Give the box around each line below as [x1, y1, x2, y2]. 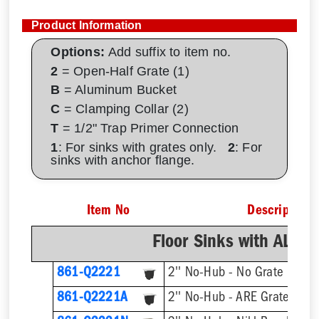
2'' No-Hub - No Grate [167, 266, 284, 281]
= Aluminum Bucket [60, 83, 177, 98]
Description [247, 204, 310, 219]
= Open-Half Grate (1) [58, 63, 189, 78]
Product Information [31, 19, 142, 32]
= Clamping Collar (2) [60, 102, 189, 117]
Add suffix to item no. [108, 44, 231, 59]
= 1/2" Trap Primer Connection [58, 120, 239, 135]
